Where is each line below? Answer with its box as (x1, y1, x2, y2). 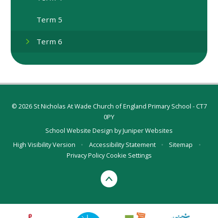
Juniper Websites (123, 126, 173, 135)
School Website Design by (45, 126, 123, 135)
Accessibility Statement (89, 140, 156, 149)
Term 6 (36, 36, 63, 47)
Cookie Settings (106, 150, 152, 160)
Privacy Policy (66, 150, 105, 160)
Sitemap (169, 140, 193, 149)
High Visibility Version (13, 140, 76, 149)
